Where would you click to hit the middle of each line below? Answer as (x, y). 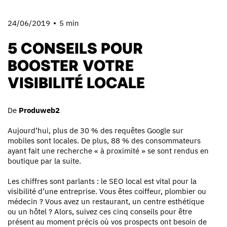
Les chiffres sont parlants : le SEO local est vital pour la (102, 181)
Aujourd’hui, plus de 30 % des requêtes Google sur (96, 130)
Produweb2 (39, 110)
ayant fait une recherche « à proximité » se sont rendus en (108, 150)
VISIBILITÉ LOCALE (76, 81)
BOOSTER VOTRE (71, 64)
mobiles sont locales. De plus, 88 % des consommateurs (104, 140)
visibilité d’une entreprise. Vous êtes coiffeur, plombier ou (107, 191)
